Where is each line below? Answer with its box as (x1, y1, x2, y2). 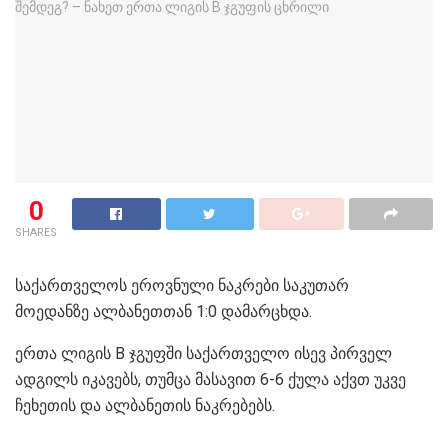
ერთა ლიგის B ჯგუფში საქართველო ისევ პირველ (15, 343, 392, 363)
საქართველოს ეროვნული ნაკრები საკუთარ (15, 275, 349, 295)
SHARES (15, 225, 57, 239)
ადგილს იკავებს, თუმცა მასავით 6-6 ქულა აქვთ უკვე (15, 369, 406, 389)
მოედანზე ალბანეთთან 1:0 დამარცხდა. (15, 301, 312, 321)
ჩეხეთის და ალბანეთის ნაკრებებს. (15, 395, 275, 415)
